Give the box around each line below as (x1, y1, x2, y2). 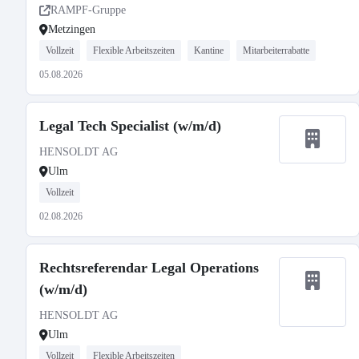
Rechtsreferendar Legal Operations (39, 260, 259, 276)
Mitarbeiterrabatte (243, 45, 309, 56)
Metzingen (48, 23, 95, 35)
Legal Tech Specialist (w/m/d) (39, 118, 221, 134)
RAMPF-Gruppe (50, 4, 126, 16)
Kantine (194, 45, 224, 56)
